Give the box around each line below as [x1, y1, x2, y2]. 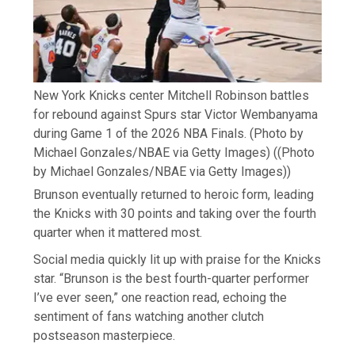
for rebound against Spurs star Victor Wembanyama [33, 107, 319, 123]
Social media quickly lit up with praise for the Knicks [33, 252, 322, 268]
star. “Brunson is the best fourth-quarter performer [33, 271, 310, 287]
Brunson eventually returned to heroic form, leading [33, 187, 315, 203]
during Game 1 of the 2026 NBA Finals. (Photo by [33, 126, 304, 142]
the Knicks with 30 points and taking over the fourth [33, 206, 317, 222]
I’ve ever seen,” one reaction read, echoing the [33, 290, 288, 306]
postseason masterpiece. [33, 328, 176, 344]
